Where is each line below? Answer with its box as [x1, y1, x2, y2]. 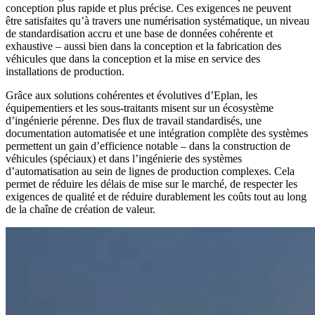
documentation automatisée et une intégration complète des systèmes [6, 127, 308, 139]
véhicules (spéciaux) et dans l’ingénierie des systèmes [6, 152, 242, 165]
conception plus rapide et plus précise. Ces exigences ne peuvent [6, 1, 291, 14]
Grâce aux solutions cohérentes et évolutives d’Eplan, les [6, 89, 257, 101]
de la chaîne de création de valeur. [6, 202, 155, 215]
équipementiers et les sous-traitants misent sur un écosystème [6, 101, 274, 114]
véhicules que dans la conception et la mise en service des [6, 52, 260, 65]
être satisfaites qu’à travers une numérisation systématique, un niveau [6, 14, 309, 27]
